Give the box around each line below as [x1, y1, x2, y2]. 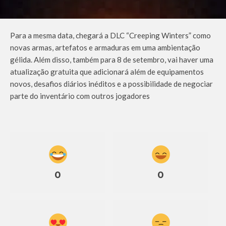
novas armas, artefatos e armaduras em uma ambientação [10, 42, 200, 52]
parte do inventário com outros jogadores [10, 91, 150, 100]
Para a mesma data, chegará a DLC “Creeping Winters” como [10, 30, 211, 40]
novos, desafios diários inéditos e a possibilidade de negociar [10, 79, 213, 88]
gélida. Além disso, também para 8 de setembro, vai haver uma [10, 54, 213, 64]
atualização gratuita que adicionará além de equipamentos [10, 67, 204, 76]
